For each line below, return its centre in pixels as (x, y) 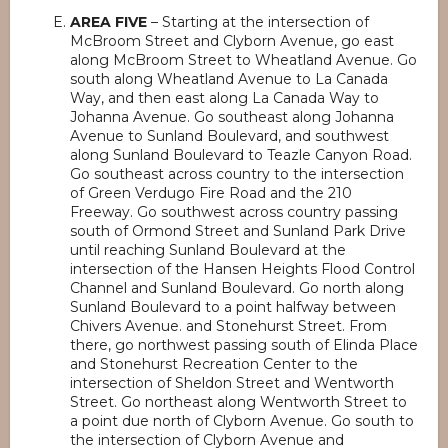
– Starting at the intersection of (258, 22)
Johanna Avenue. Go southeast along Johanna (232, 117)
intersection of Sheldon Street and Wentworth (232, 383)
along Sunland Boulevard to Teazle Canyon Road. (241, 155)
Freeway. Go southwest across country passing (234, 212)
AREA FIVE (108, 22)
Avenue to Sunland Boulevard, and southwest (229, 136)
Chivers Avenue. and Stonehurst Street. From (228, 326)
